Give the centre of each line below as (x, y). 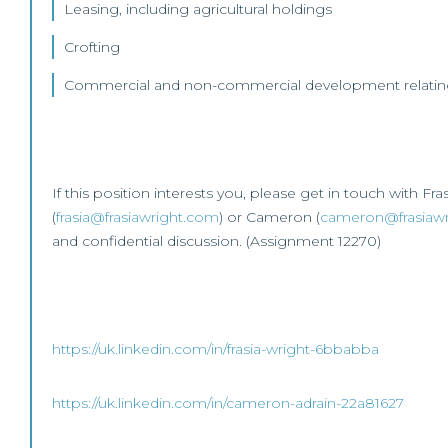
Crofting (92, 47)
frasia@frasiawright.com (137, 217)
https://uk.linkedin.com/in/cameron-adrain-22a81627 (228, 403)
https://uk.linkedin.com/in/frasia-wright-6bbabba (215, 349)
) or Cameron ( (269, 217)
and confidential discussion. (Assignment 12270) (216, 241)
